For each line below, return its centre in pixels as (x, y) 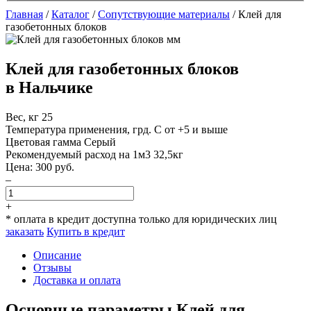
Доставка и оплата (77, 280)
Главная (24, 15)
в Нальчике (49, 87)
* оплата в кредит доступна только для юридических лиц (141, 219)
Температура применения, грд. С (85, 129)
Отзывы (52, 267)
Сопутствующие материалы (164, 15)
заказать (25, 231)
